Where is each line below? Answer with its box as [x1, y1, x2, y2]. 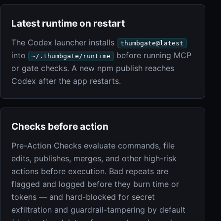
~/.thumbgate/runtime [32, 52, 110, 60]
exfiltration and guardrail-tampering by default [11, 205, 185, 215]
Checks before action [11, 121, 109, 132]
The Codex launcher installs [11, 37, 117, 47]
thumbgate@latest [120, 39, 184, 47]
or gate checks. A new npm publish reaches [11, 63, 174, 73]
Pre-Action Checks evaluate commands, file [11, 141, 175, 150]
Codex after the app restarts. [11, 76, 121, 86]
